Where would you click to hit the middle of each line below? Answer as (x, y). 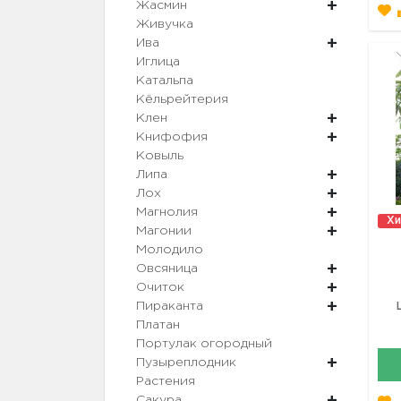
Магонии (164, 231)
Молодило (170, 250)
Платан (158, 325)
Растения (166, 382)
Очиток (160, 288)
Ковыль (160, 156)
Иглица (158, 62)
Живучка (165, 25)
